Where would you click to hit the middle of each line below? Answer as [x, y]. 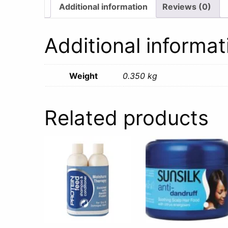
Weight [83, 76]
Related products [126, 118]
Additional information [103, 7]
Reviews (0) [187, 7]
